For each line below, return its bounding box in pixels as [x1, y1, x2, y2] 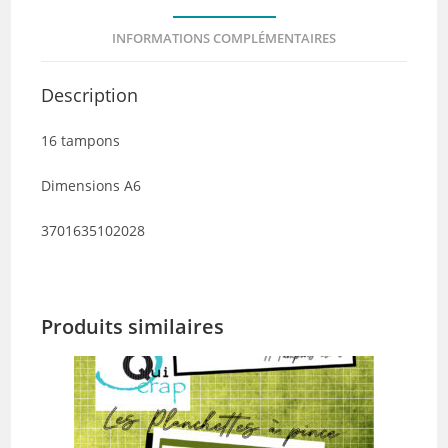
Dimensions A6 [41, 175, 142, 195]
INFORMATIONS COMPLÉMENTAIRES [112, 29, 336, 47]
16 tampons [41, 130, 121, 150]
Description [41, 82, 139, 107]
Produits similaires [41, 312, 225, 340]
